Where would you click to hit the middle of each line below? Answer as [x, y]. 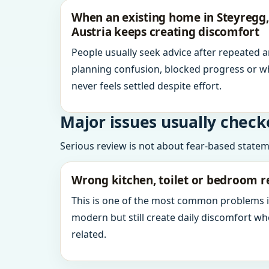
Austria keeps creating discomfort [165, 32]
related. [89, 234]
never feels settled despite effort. [147, 86]
